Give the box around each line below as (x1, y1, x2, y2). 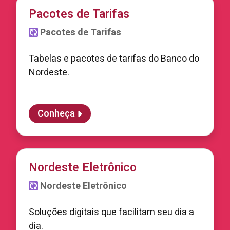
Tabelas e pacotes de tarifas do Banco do (29, 52, 199, 66)
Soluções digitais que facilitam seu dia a (29, 205, 194, 219)
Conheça (37, 107, 75, 121)
